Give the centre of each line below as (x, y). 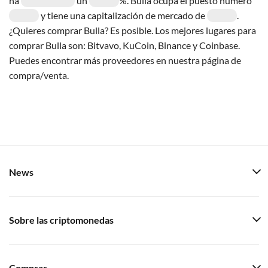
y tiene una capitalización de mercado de (123, 15)
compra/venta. (39, 75)
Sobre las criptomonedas (61, 220)
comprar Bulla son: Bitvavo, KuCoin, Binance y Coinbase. (124, 45)
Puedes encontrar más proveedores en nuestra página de (125, 60)
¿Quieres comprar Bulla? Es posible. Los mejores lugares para (133, 30)
